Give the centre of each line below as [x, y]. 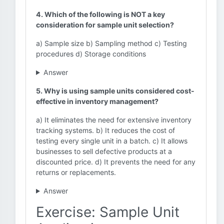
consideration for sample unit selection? [105, 25]
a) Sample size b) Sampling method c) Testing [111, 43]
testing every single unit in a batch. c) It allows [112, 141]
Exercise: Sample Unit [108, 212]
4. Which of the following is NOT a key [100, 14]
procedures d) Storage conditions [91, 54]
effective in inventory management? [97, 101]
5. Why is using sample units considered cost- [115, 91]
